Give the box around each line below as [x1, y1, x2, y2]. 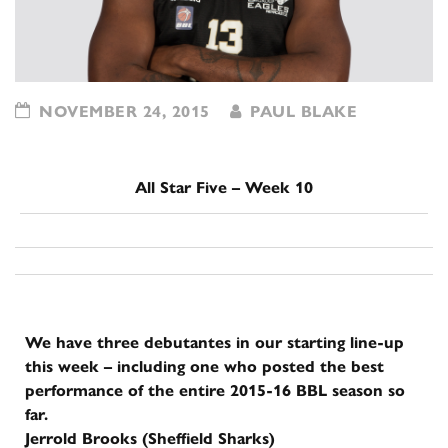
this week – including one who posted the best [25, 356, 384, 376]
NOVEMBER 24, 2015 [33, 101, 210, 121]
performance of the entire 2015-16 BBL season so [25, 380, 405, 400]
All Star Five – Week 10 [135, 177, 313, 197]
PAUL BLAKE [244, 101, 357, 121]
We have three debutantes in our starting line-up [25, 332, 404, 352]
